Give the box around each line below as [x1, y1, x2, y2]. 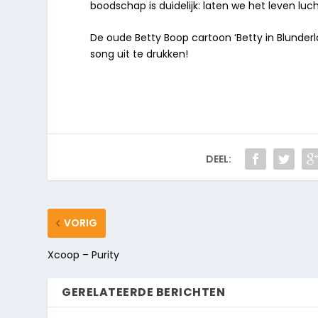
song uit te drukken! [90, 47, 189, 62]
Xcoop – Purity [48, 248, 120, 263]
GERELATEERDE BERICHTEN [62, 284, 226, 301]
